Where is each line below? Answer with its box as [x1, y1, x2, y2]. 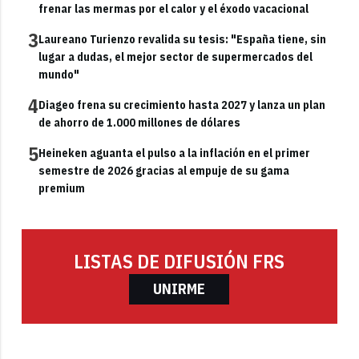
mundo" [38, 67, 80, 82]
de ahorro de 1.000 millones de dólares [38, 115, 241, 130]
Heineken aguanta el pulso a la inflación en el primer [38, 145, 311, 160]
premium [38, 180, 86, 196]
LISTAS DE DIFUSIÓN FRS [74, 248, 285, 274]
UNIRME [153, 279, 206, 298]
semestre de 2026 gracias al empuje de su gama [38, 163, 290, 178]
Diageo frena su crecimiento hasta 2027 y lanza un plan [38, 97, 326, 112]
